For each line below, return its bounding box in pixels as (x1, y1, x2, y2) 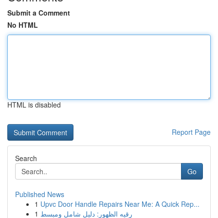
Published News (15, 189, 64, 199)
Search (15, 153, 37, 163)
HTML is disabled (7, 100, 61, 109)
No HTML (7, 20, 38, 30)
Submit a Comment (7, 8, 70, 18)
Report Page (172, 127, 211, 137)
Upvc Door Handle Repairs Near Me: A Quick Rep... (40, 199, 200, 209)
